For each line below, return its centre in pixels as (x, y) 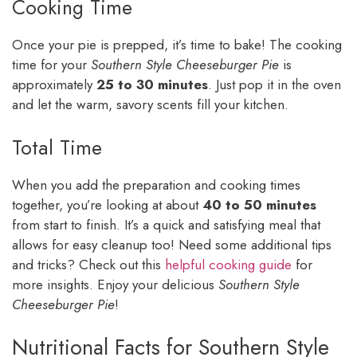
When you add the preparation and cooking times (156, 184)
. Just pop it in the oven (275, 85)
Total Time (57, 147)
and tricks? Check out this (88, 264)
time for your (51, 65)
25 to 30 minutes (152, 85)
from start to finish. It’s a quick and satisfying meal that (166, 224)
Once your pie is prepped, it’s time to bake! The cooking (177, 45)
